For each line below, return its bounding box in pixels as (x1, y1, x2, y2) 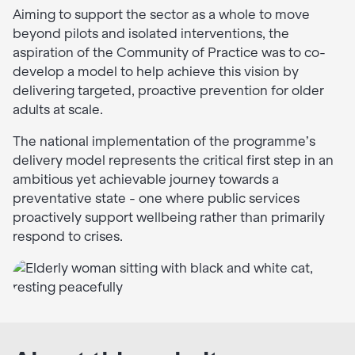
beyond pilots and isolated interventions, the (13, 26, 289, 42)
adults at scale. (13, 102, 103, 118)
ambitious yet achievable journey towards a (13, 172, 279, 188)
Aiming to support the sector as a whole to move (13, 7, 310, 23)
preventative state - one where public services (13, 191, 300, 207)
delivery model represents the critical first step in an (13, 153, 334, 169)
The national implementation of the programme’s (13, 134, 315, 150)
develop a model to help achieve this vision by (13, 64, 299, 80)
